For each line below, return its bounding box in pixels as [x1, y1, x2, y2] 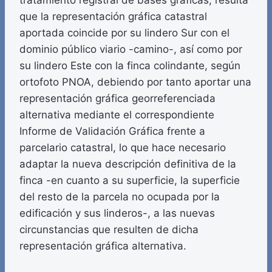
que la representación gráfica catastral [19, 10, 207, 23]
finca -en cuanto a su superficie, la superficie [19, 174, 240, 187]
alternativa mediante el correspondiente [19, 109, 214, 121]
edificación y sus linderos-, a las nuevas [19, 207, 215, 220]
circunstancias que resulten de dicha [19, 223, 199, 236]
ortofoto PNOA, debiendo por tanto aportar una [19, 76, 251, 89]
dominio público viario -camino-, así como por [19, 43, 242, 56]
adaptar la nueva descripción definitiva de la [19, 158, 236, 171]
